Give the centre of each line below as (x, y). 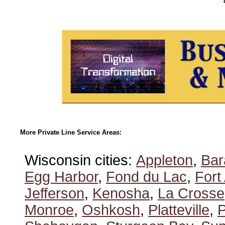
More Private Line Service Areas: (71, 132)
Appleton (164, 160)
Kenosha (121, 193)
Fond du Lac (146, 177)
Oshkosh (111, 210)
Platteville (179, 210)
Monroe (49, 210)
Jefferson (54, 193)
